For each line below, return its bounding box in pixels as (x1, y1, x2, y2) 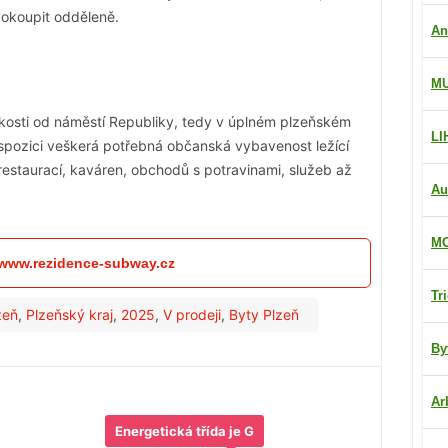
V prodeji (163, 306, 221, 324)
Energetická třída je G (115, 423, 255, 440)
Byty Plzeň (229, 306, 299, 324)
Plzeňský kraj (26, 306, 113, 324)
